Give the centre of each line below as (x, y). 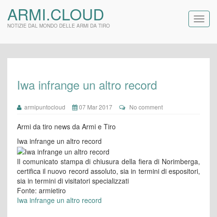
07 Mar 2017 (95, 107)
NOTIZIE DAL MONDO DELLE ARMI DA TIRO (59, 26)
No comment (146, 107)
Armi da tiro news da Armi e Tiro (66, 126)
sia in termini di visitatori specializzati (73, 181)
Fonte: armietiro (41, 191)
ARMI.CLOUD (56, 14)
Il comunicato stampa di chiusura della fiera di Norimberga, (108, 162)
